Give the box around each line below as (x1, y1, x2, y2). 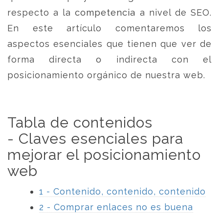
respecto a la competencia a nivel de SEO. (7, 7, 212, 18)
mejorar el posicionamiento (7, 146, 201, 163)
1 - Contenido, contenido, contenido (39, 186, 206, 197)
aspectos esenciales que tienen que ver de (7, 39, 212, 49)
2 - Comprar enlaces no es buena (39, 202, 193, 212)
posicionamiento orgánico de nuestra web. (7, 70, 205, 80)
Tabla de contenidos (7, 114, 153, 131)
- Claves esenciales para (7, 130, 183, 147)
